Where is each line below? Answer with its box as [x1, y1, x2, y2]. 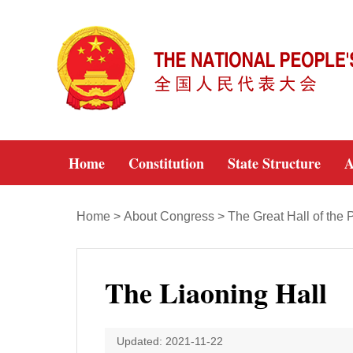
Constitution [128, 153, 204, 173]
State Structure [228, 153, 321, 173]
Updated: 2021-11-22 [117, 335, 223, 347]
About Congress [124, 210, 214, 223]
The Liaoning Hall [105, 272, 327, 313]
